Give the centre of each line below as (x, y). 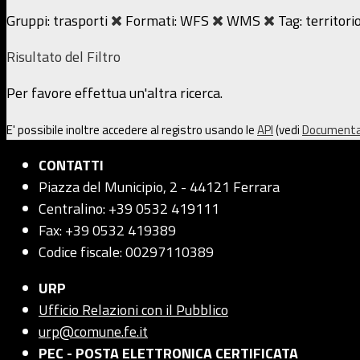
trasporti (82, 21)
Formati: (151, 21)
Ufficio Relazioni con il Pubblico (133, 310)
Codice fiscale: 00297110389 (126, 252)
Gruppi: (28, 21)
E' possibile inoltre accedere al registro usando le (132, 130)
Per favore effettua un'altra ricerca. (115, 93)
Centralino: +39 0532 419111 (129, 209)
